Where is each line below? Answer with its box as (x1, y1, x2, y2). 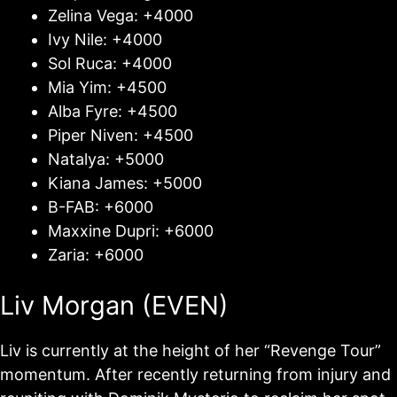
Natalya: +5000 (48, 150, 164, 168)
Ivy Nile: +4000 (48, 30, 162, 49)
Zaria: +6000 (48, 245, 144, 264)
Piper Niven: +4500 (48, 126, 193, 144)
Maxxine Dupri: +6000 (48, 222, 214, 240)
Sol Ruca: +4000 (48, 54, 172, 73)
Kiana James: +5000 (48, 174, 202, 192)
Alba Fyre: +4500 (48, 102, 177, 121)
